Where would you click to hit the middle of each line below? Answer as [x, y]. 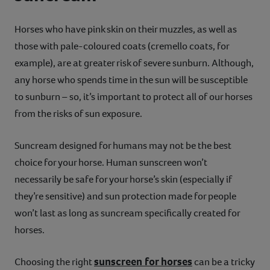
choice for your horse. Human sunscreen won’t [111, 162]
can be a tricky [224, 262]
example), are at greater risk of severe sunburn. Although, [134, 63]
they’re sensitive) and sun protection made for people [125, 196]
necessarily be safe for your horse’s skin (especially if [123, 179]
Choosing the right [54, 262]
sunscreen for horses [143, 261]
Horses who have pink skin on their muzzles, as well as [126, 29]
